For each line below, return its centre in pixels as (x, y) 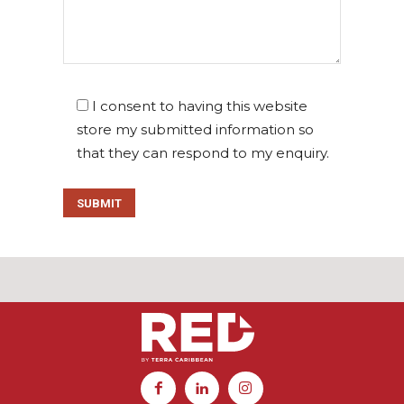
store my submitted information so (195, 130)
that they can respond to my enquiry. (203, 153)
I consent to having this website (200, 106)
